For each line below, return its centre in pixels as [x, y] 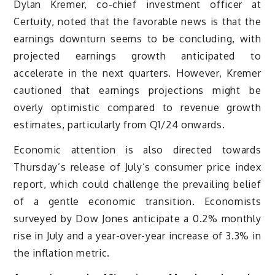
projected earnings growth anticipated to [137, 56]
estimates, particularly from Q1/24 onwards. [119, 124]
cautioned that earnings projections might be [137, 90]
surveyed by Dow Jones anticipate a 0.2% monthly [137, 218]
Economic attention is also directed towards [137, 149]
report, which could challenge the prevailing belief [137, 184]
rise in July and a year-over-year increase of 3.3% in [137, 235]
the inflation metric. [62, 253]
